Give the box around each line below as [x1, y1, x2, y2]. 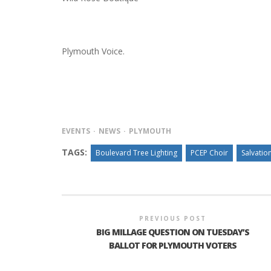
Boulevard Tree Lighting [96, 148, 177, 158]
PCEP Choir [191, 148, 228, 158]
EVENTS [62, 126, 90, 137]
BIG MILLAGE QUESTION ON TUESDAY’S [96, 226, 250, 238]
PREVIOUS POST [139, 214, 207, 223]
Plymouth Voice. [62, 45, 125, 57]
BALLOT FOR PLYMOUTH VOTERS [109, 240, 237, 252]
